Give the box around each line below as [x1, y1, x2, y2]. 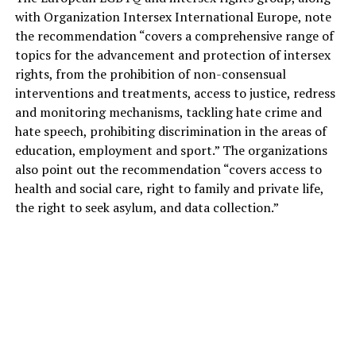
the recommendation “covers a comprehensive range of [14, 27, 334, 45]
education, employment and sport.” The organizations [14, 141, 327, 160]
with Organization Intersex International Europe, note [14, 8, 331, 26]
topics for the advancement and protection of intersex [14, 46, 331, 64]
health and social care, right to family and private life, [14, 180, 323, 198]
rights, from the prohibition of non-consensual [14, 65, 286, 83]
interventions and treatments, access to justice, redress [14, 84, 335, 103]
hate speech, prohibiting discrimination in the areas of [14, 122, 327, 141]
